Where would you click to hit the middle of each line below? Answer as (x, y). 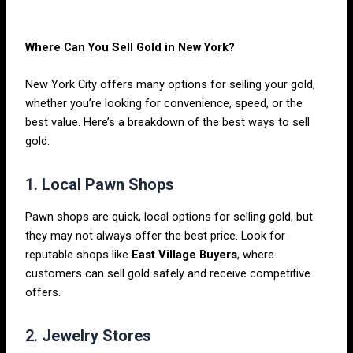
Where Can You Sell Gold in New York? (130, 47)
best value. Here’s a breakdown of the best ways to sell (168, 123)
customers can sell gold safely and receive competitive (168, 274)
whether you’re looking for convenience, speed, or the (164, 104)
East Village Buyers (185, 255)
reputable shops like (79, 255)
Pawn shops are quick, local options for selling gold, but (169, 217)
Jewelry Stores (97, 336)
